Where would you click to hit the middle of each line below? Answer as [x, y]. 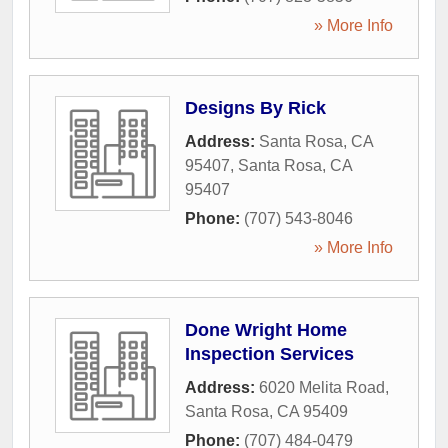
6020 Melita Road [322, 387]
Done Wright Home [266, 330]
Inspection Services [269, 354]
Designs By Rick [255, 108]
